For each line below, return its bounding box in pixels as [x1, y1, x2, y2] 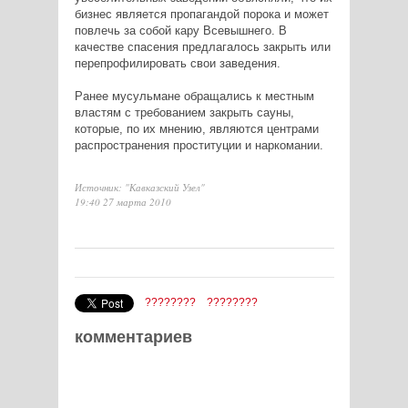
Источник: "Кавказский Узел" [74, 179, 205, 194]
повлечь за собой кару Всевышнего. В [74, 23, 287, 37]
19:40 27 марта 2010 [74, 194, 171, 209]
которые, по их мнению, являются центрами [74, 121, 319, 136]
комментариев [74, 327, 192, 346]
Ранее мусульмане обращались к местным [74, 88, 314, 103]
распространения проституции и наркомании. [74, 138, 323, 152]
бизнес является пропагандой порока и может [74, 6, 329, 21]
